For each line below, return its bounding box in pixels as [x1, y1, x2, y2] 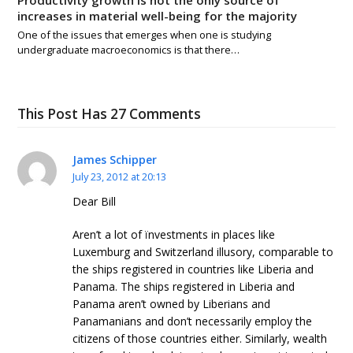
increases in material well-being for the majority [17, 7, 298, 24]
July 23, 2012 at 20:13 [72, 169, 167, 184]
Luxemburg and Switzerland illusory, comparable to [72, 243, 334, 259]
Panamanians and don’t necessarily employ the [72, 313, 313, 329]
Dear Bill [72, 193, 117, 209]
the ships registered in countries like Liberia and [72, 261, 314, 277]
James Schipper [72, 151, 158, 167]
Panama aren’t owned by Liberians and [72, 295, 271, 311]
